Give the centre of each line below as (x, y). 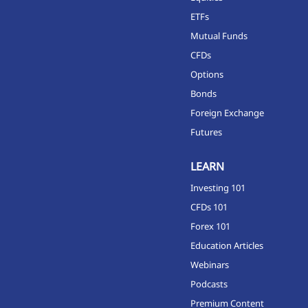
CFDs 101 (209, 207)
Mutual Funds (219, 36)
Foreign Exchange (227, 113)
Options (207, 74)
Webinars (209, 265)
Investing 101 (218, 188)
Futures (206, 132)
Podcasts (209, 284)
